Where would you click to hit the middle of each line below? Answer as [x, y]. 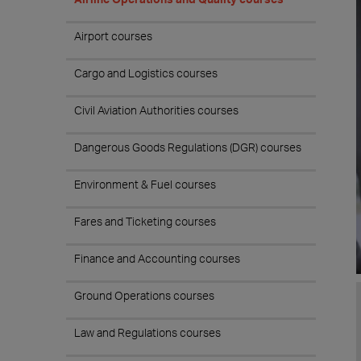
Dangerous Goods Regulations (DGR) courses [188, 147]
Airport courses [113, 36]
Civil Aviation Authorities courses [156, 110]
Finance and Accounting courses [157, 258]
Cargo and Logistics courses [146, 73]
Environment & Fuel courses [145, 184]
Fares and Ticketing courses [145, 221]
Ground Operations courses [144, 295]
